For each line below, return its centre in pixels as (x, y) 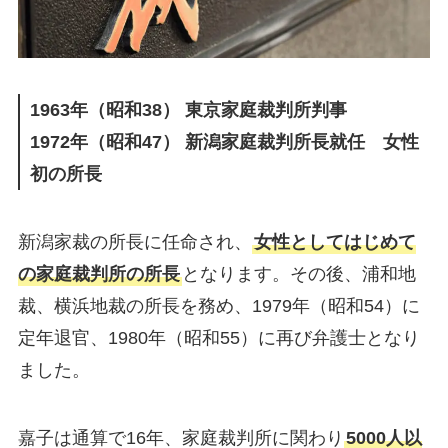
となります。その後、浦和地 (298, 273)
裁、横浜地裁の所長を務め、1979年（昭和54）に (218, 305)
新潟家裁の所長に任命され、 (134, 241)
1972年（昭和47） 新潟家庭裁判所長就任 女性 (224, 141)
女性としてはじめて (334, 241)
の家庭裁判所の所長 (98, 273)
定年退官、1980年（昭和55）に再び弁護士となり (218, 337)
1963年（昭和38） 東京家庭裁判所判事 (188, 109)
